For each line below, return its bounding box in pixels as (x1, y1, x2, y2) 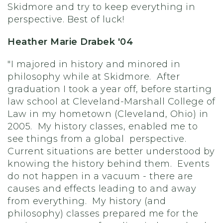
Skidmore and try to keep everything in (7, 1, 195, 12)
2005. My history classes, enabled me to (7, 121, 198, 132)
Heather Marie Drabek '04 (7, 36, 133, 47)
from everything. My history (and (7, 196, 166, 207)
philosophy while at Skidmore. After (7, 71, 180, 82)
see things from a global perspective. (7, 133, 189, 144)
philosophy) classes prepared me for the (7, 208, 199, 219)
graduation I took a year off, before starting (7, 84, 212, 95)
